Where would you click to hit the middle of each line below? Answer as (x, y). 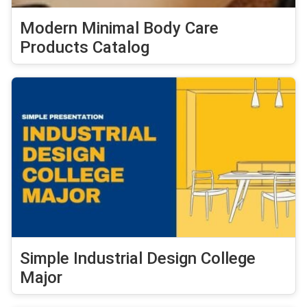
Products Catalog (85, 48)
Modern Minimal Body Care (119, 28)
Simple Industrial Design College (138, 259)
